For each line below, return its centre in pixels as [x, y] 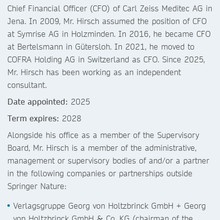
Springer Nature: [41, 186]
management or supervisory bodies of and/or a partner [108, 160]
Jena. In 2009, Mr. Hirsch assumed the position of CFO [107, 21]
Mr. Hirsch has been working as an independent [94, 72]
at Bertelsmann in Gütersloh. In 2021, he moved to [101, 46]
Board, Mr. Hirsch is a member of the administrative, [102, 148]
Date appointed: [38, 101]
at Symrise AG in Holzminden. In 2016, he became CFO [109, 34]
